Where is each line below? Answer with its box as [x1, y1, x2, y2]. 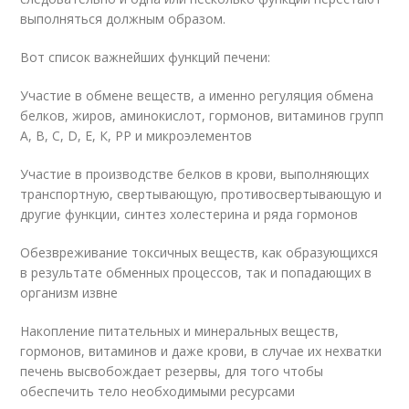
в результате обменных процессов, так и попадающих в [20, 263, 372, 281]
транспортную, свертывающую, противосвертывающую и [20, 184, 383, 203]
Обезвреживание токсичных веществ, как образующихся [20, 243, 379, 261]
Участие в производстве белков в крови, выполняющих [20, 164, 370, 183]
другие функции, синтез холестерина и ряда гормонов [20, 204, 359, 223]
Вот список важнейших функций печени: [20, 47, 271, 66]
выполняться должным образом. [20, 9, 226, 27]
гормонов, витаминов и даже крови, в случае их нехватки [20, 341, 383, 360]
